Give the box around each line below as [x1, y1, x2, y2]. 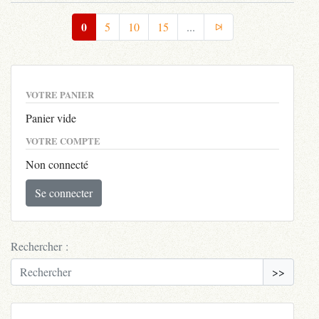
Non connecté [26, 156, 88, 172]
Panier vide [26, 110, 76, 125]
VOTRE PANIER [26, 88, 94, 101]
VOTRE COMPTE [26, 134, 100, 147]
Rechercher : [11, 238, 68, 253]
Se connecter [35, 184, 93, 200]
